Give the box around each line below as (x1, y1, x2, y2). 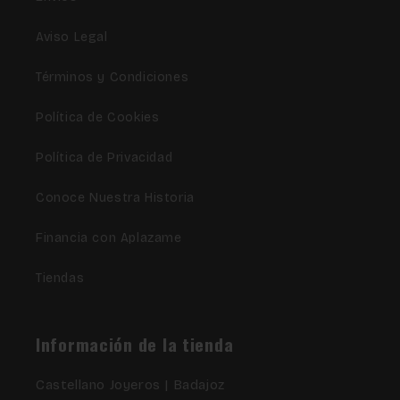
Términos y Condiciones (36, 69, 189, 85)
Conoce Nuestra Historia (36, 189, 195, 205)
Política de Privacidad (36, 149, 173, 165)
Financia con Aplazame (36, 229, 182, 246)
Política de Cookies (36, 109, 160, 125)
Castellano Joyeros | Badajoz (36, 376, 225, 393)
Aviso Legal (36, 29, 108, 45)
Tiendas (36, 270, 85, 286)
